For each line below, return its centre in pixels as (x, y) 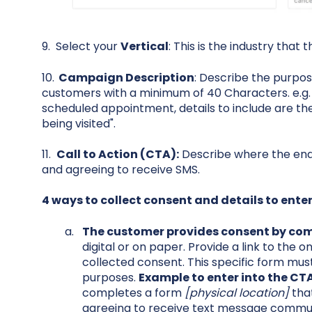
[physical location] (236, 292)
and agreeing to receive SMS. (120, 170)
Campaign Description (124, 77)
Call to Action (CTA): (117, 155)
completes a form (133, 292)
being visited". (78, 123)
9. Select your (81, 47)
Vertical (144, 47)
